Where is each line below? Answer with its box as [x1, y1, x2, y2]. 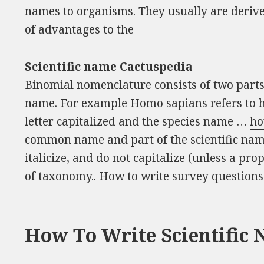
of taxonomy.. [25, 168, 100, 184]
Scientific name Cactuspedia [25, 58, 193, 74]
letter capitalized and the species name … [25, 113, 250, 129]
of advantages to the [25, 22, 134, 37]
